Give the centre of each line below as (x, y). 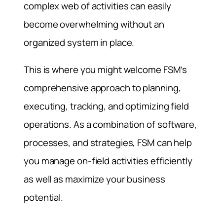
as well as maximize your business (94, 179)
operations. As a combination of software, (110, 125)
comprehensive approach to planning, (102, 88)
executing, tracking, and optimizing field (106, 106)
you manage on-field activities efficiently (108, 161)
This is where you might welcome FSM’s (106, 70)
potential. (44, 198)
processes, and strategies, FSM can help (108, 143)
